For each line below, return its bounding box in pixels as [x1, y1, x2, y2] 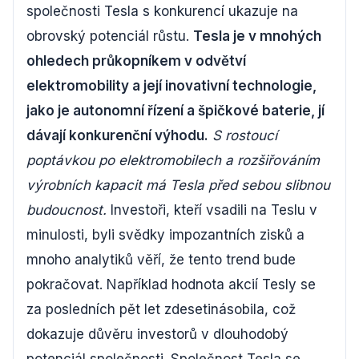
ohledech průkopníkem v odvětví [26, 53, 246, 69]
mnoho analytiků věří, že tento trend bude [26, 252, 296, 268]
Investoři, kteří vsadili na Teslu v [107, 202, 317, 218]
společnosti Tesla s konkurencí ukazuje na [26, 3, 298, 19]
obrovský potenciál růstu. [26, 28, 193, 44]
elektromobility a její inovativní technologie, [26, 78, 317, 94]
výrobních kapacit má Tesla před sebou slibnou [26, 177, 330, 193]
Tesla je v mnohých [193, 28, 321, 44]
